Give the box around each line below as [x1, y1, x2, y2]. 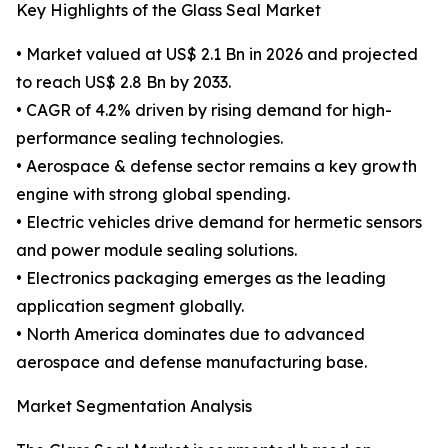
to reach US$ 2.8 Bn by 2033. [16, 72, 231, 93]
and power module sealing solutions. [16, 240, 297, 261]
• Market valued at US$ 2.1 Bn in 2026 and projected [16, 44, 418, 65]
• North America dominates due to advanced [16, 324, 365, 345]
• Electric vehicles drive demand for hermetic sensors [16, 212, 422, 233]
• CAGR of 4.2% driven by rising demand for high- [16, 100, 392, 121]
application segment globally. [16, 296, 244, 317]
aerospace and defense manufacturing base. [16, 352, 367, 373]
